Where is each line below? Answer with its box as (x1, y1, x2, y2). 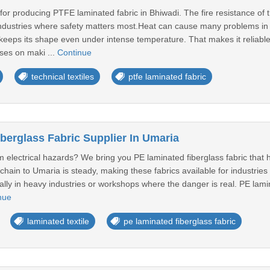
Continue (57, 48, 92, 57)
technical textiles (31, 72, 94, 81)
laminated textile (27, 216, 89, 226)
